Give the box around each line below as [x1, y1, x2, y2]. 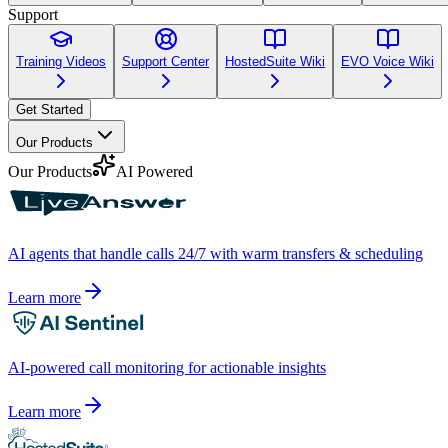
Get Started [16, 101, 83, 117]
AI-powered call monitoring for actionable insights [8, 358, 326, 376]
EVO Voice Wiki [341, 53, 434, 69]
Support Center [122, 53, 209, 69]
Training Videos [16, 53, 106, 69]
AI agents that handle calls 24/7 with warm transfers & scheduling [8, 244, 423, 262]
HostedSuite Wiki [225, 53, 325, 69]
